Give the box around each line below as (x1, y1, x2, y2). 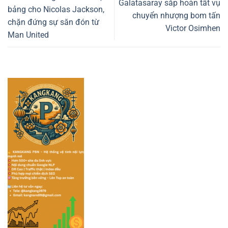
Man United (8, 30, 49, 40)
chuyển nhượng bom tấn (132, 11, 220, 21)
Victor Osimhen (165, 23, 220, 34)
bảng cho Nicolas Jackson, (8, 4, 104, 14)
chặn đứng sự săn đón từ (8, 17, 99, 27)
